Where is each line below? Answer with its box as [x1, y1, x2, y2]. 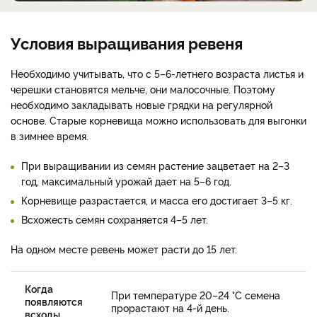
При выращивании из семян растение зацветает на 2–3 [21, 158, 289, 173]
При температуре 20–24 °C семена [111, 288, 280, 302]
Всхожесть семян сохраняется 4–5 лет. [21, 212, 208, 226]
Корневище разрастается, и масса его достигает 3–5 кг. [21, 193, 292, 207]
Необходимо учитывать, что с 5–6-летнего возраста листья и [11, 67, 304, 81]
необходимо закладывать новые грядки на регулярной [11, 98, 272, 112]
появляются [25, 294, 83, 309]
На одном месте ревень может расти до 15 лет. [11, 242, 237, 256]
